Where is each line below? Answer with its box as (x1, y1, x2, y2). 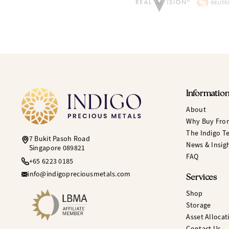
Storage (186, 200, 211, 211)
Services (186, 174, 217, 182)
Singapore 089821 (29, 143, 85, 153)
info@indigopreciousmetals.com (28, 169, 131, 179)
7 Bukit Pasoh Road (29, 134, 90, 144)
